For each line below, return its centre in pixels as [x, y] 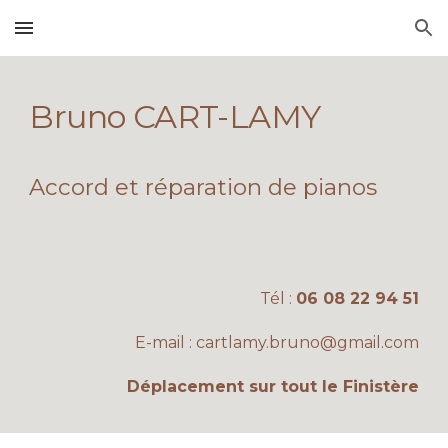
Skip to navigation [369, 37]
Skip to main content [87, 37]
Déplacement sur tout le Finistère [272, 386]
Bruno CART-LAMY [175, 116]
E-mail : [165, 342]
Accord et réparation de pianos [203, 187]
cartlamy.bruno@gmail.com [307, 342]
